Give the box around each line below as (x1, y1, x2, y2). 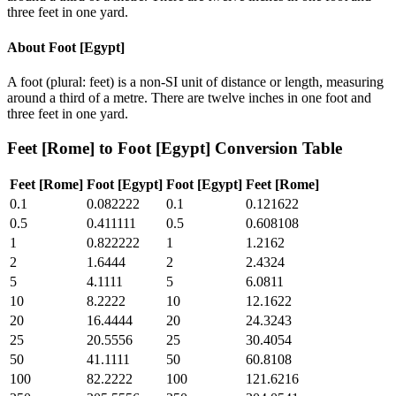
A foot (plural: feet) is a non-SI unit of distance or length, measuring (7, 73, 384, 89)
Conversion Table (210, 138, 342, 157)
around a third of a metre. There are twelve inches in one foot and (7, 89, 371, 105)
